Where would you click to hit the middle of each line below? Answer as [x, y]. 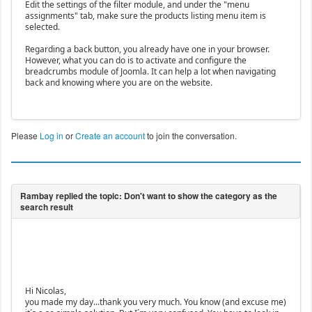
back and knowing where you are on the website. [118, 83]
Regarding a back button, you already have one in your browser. [147, 49]
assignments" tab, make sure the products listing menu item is [145, 16]
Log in [51, 136]
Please [25, 136]
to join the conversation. [190, 136]
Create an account [110, 136]
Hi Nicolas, [45, 291]
